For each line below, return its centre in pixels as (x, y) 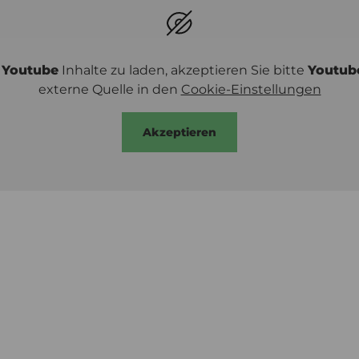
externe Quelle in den (109, 90)
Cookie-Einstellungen (251, 90)
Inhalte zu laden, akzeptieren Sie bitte (183, 71)
